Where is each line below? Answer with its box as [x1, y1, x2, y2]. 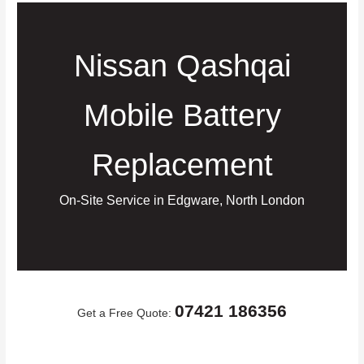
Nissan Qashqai [73, 48, 291, 84]
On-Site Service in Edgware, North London [59, 193, 305, 208]
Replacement [91, 147, 273, 183]
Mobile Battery [83, 97, 281, 133]
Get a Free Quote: [77, 306, 175, 319]
